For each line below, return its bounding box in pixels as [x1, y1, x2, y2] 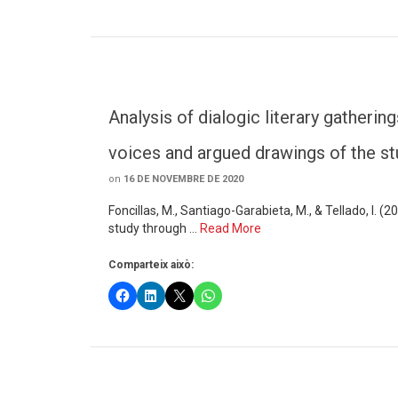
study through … [108, 221, 200, 235]
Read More [200, 221, 261, 235]
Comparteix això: [108, 259, 194, 271]
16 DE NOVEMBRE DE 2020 [123, 173, 243, 185]
